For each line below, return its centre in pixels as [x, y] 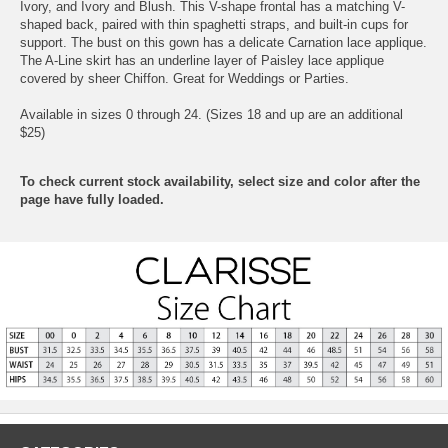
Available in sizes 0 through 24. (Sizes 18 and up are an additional [211, 114]
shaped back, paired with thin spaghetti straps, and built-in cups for [214, 24]
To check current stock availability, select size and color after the [220, 181]
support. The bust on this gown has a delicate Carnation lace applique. [223, 42]
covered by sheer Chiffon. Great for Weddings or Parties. [184, 78]
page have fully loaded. [92, 199]
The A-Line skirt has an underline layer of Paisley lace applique [202, 60]
